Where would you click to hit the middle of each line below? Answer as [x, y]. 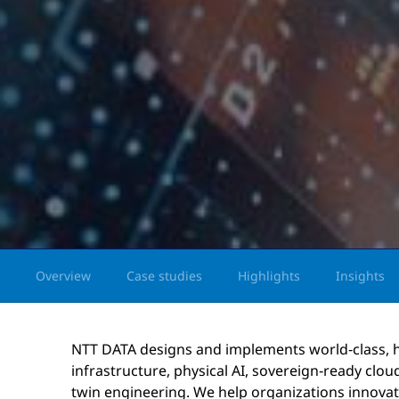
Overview [63, 276]
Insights [360, 276]
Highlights [269, 276]
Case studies [164, 276]
